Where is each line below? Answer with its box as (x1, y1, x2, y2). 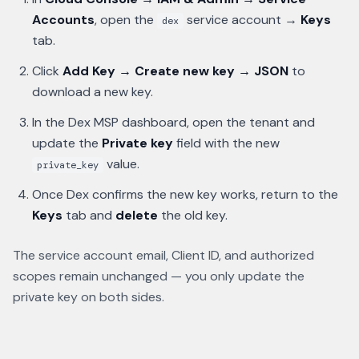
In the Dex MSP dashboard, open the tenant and (32, 114, 315, 131)
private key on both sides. (13, 288, 164, 305)
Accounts (32, 11, 95, 28)
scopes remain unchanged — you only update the (13, 268, 305, 284)
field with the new (173, 135, 280, 151)
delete (115, 207, 158, 224)
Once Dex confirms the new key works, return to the (32, 186, 338, 203)
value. (103, 155, 139, 172)
